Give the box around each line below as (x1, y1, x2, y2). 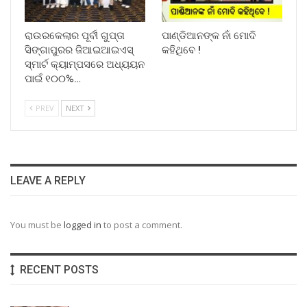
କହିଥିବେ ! (162, 44, 201, 57)
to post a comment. (101, 219, 182, 232)
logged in (64, 219, 101, 232)
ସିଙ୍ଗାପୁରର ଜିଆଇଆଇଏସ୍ (25, 44, 134, 57)
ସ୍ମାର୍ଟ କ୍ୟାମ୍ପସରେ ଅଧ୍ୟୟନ (25, 58, 145, 71)
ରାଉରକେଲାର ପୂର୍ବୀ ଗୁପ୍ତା (25, 29, 125, 42)
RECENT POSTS (17, 263, 99, 277)
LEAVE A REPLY (10, 174, 86, 188)
